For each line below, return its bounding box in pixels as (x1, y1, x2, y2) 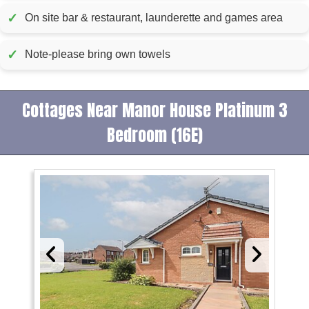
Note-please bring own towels (25, 48, 170, 61)
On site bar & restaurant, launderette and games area (25, 12, 283, 24)
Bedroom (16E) (106, 122, 203, 148)
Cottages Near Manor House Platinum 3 (21, 97, 288, 123)
